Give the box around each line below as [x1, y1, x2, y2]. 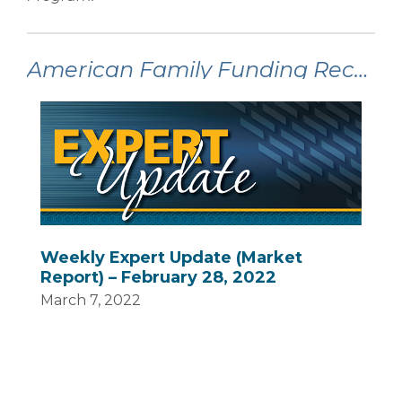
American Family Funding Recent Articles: [354, 57, 369, 83]
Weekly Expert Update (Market [40, 247, 302, 267]
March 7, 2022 [40, 291, 141, 309]
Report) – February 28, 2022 [40, 267, 276, 287]
